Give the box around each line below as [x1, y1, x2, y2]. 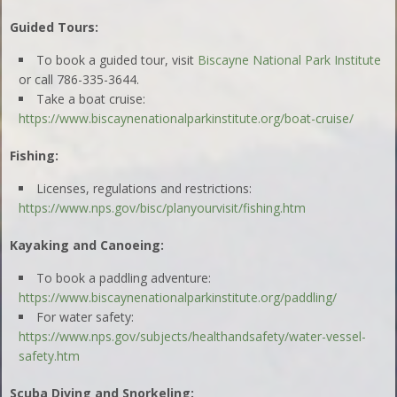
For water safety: [36, 307, 135, 325]
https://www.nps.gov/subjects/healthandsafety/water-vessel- [19, 327, 367, 345]
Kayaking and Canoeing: [10, 236, 165, 253]
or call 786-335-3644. [19, 70, 140, 88]
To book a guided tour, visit [36, 51, 198, 68]
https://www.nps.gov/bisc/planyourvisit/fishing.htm [19, 198, 307, 216]
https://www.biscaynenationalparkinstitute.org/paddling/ [19, 288, 338, 306]
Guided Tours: [10, 18, 99, 35]
